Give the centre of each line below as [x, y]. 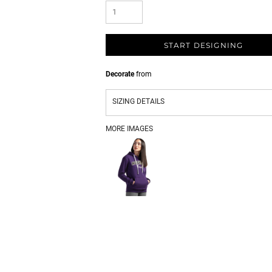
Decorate [120, 74]
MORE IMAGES [129, 129]
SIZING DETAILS [138, 101]
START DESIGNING [203, 46]
